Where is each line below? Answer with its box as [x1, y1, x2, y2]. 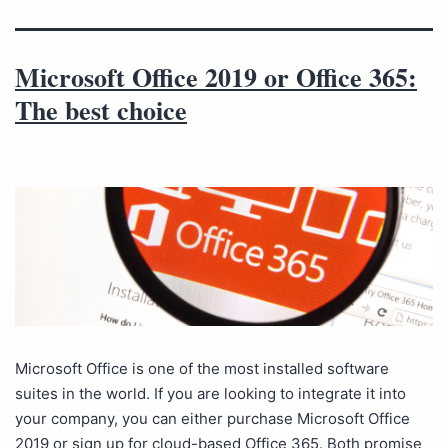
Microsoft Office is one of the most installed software [15, 359, 389, 379]
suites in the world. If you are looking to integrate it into [15, 384, 406, 404]
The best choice [15, 91, 187, 129]
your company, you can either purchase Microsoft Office [15, 409, 410, 429]
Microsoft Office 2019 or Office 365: [15, 58, 417, 96]
